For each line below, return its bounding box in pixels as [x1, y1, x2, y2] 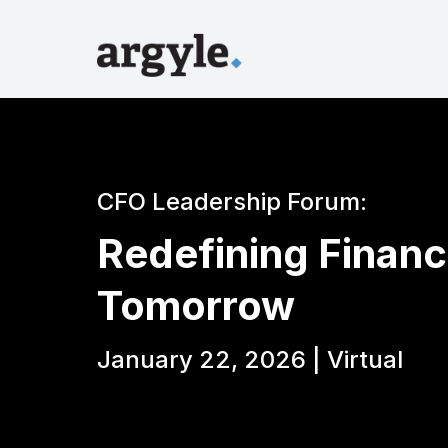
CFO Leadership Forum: [97, 186, 367, 216]
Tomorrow [97, 280, 295, 330]
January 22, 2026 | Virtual [97, 344, 403, 374]
